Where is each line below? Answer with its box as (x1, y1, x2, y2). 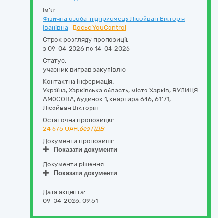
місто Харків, (131, 87, 172, 94)
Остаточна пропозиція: (43, 116, 114, 124)
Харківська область (69, 87, 128, 94)
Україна (43, 87, 66, 94)
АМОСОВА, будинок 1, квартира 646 (43, 95, 152, 103)
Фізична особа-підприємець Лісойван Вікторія (43, 15, 185, 22)
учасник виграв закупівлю (43, 66, 126, 73)
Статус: (43, 57, 66, 64)
